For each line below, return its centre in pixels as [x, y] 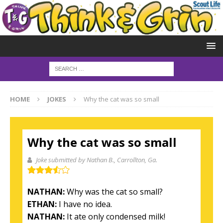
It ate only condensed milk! [116, 216]
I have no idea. [84, 204]
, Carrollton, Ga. [136, 160]
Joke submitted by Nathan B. [75, 160]
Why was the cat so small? [114, 191]
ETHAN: [42, 204]
